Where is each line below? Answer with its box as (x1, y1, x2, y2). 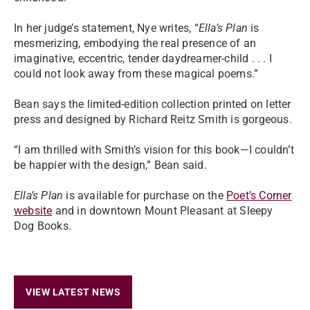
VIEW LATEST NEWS (26, 286, 120, 298)
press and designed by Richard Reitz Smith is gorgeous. (14, 113, 292, 126)
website (14, 204, 53, 217)
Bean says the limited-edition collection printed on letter (14, 98, 291, 111)
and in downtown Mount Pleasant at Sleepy (52, 204, 273, 217)
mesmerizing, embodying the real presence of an (14, 37, 257, 50)
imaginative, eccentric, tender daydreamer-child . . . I (14, 52, 273, 65)
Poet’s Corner (226, 189, 292, 202)
